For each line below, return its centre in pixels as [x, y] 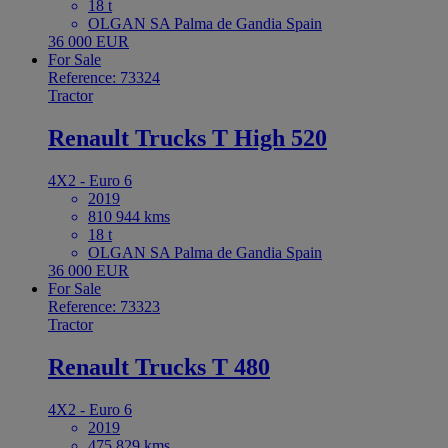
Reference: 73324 [104, 78]
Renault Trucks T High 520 [187, 138]
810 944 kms [129, 216]
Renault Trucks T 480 [159, 366]
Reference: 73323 [104, 306]
